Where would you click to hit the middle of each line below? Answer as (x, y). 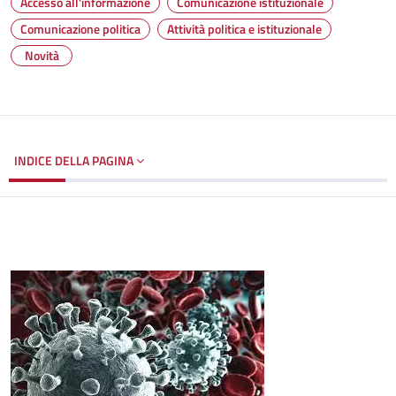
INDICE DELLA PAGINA (75, 160)
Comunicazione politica (80, 29)
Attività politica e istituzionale (244, 29)
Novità (42, 55)
